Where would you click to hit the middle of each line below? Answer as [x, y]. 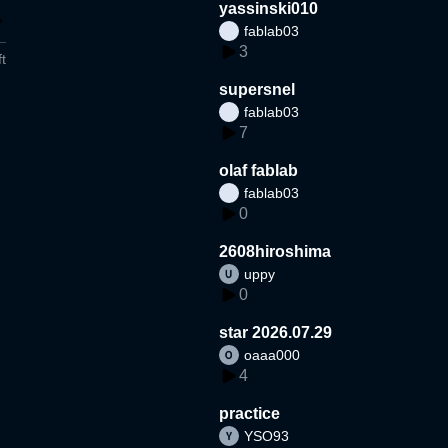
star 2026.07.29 [276, 332]
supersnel [257, 89]
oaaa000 [272, 354]
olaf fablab [259, 170]
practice [250, 413]
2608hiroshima [275, 251]
